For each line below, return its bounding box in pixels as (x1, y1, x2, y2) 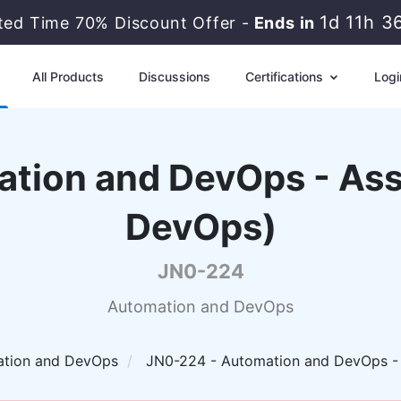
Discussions (138, 69, 210, 84)
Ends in (248, 13, 319, 32)
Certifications (244, 69, 327, 84)
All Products (31, 69, 104, 84)
